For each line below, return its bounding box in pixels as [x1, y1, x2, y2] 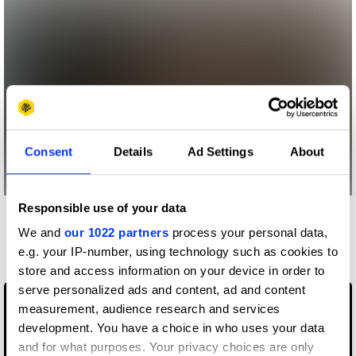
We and [18, 226, 64, 240]
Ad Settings [187, 144, 253, 158]
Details [114, 144, 153, 158]
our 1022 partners [64, 226, 168, 240]
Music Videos [12, 238, 176, 269]
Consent [25, 144, 72, 158]
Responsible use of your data [18, 200, 186, 215]
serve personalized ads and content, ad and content [18, 283, 305, 297]
